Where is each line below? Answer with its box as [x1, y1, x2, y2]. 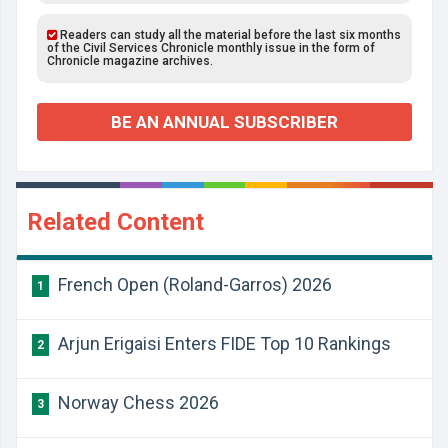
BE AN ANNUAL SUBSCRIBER [111, 112, 338, 132]
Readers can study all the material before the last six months [57, 28, 401, 42]
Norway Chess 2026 [54, 392, 219, 413]
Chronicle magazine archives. [47, 54, 213, 68]
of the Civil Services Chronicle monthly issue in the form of [47, 41, 375, 55]
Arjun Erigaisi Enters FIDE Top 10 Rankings [54, 333, 391, 354]
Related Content [27, 208, 204, 236]
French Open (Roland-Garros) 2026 [54, 274, 332, 295]
